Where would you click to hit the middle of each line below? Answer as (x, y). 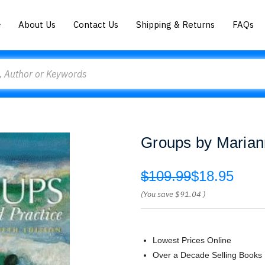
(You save (157, 194)
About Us (37, 24)
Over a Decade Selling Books (207, 255)
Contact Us (96, 24)
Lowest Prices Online (192, 240)
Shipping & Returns (176, 24)
